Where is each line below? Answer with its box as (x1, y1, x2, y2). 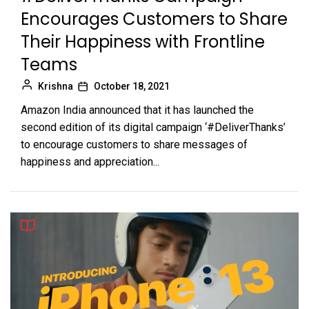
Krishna (38, 81, 73, 92)
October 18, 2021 (94, 81, 170, 92)
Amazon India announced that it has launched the (21, 103, 254, 117)
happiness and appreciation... (21, 155, 159, 169)
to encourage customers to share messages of (21, 138, 248, 152)
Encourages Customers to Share (21, 8, 288, 31)
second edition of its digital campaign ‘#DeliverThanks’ (21, 121, 286, 134)
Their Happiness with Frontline (21, 30, 265, 54)
